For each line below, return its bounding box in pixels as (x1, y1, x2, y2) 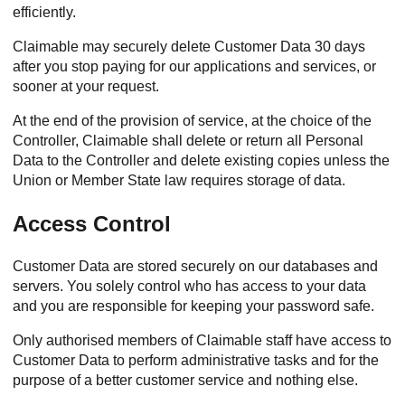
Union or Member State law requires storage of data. (13, 173, 345, 188)
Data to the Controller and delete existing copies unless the (13, 153, 390, 168)
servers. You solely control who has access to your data (13, 278, 366, 294)
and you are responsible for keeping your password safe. (13, 298, 374, 314)
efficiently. (13, 5, 76, 20)
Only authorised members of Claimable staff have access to (13, 333, 391, 348)
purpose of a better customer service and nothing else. (13, 372, 358, 388)
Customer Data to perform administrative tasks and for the (13, 353, 379, 368)
